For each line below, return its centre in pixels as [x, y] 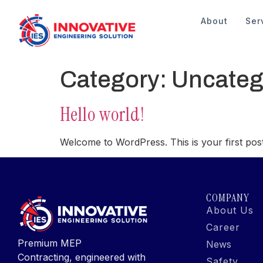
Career [223, 227]
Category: [116, 80]
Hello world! [102, 114]
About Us [230, 210]
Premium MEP [50, 243]
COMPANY [228, 198]
